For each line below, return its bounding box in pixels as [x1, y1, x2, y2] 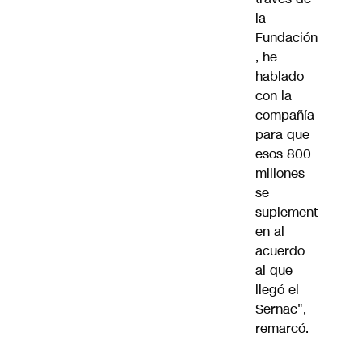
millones [255, 164, 305, 183]
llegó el [255, 280, 299, 300]
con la [255, 86, 292, 106]
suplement [255, 203, 318, 222]
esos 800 [255, 145, 311, 164]
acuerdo [255, 242, 305, 261]
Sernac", [255, 300, 306, 319]
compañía [255, 106, 314, 125]
